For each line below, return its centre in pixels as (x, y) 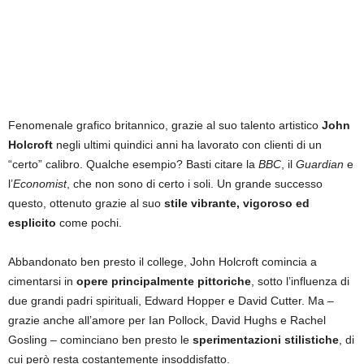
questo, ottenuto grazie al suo (86, 203)
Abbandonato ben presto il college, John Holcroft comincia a (162, 262)
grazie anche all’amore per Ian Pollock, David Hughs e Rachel (167, 320)
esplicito (32, 223)
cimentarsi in (42, 281)
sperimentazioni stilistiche (266, 340)
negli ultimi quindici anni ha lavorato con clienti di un (187, 145)
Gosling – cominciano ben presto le (100, 340)
